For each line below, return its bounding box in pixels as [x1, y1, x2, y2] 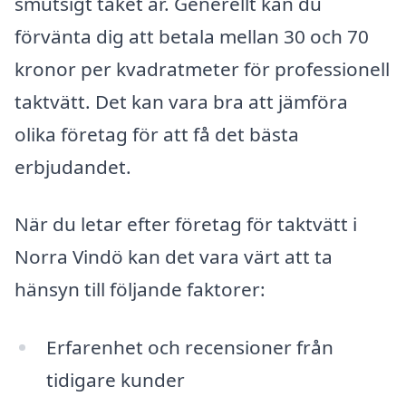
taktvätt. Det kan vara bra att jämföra [14, 88, 348, 114]
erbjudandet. [14, 153, 131, 179]
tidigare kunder [45, 367, 185, 393]
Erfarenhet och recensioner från [45, 334, 333, 361]
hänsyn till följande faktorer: [14, 276, 266, 303]
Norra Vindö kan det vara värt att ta [14, 244, 333, 270]
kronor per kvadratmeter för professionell [14, 55, 390, 82]
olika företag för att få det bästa [14, 121, 299, 147]
